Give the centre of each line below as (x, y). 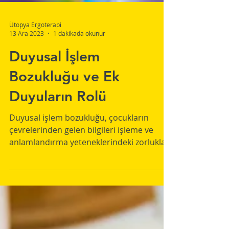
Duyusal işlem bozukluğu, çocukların (79, 144)
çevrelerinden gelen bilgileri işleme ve (81, 156)
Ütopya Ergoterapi (35, 51)
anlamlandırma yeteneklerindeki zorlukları (90, 169)
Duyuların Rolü (58, 123)
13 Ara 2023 (27, 60)
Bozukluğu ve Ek (64, 103)
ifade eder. (30, 181)
